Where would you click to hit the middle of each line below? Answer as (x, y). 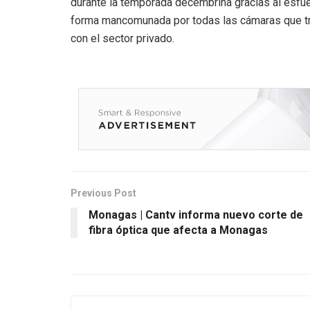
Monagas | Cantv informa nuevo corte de (196, 215)
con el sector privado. (122, 38)
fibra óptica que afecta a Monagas (178, 230)
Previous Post (103, 193)
